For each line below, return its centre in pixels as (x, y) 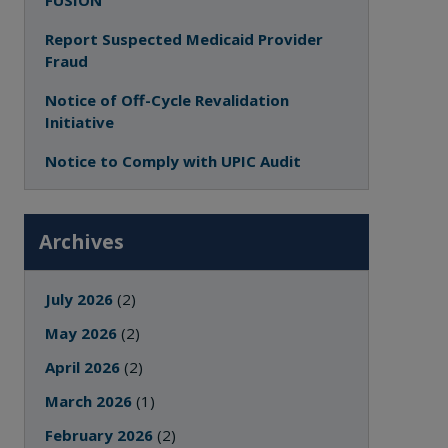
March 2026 (89, 401)
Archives (82, 241)
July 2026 (79, 299)
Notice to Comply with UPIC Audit (173, 161)
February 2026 (99, 435)
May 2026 (81, 333)
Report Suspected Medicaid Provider (184, 39)
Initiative (80, 122)
